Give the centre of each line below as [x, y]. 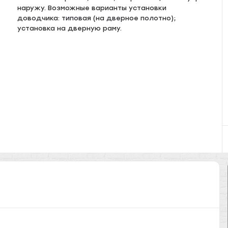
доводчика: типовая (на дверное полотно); [97, 18]
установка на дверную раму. [70, 28]
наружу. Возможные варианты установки [92, 8]
